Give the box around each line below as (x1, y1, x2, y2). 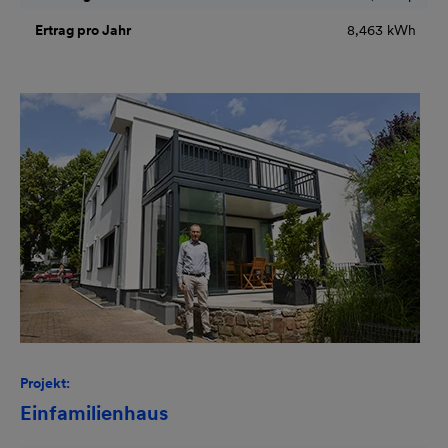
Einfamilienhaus (20, 400, 168, 425)
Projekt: (20, 374, 70, 391)
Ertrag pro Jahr (32, 21, 131, 38)
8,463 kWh (347, 21, 416, 38)
